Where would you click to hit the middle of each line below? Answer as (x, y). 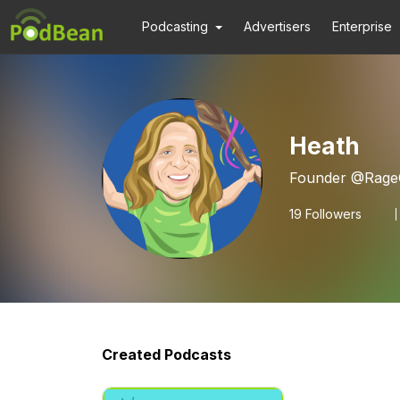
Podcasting (175, 26)
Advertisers (278, 26)
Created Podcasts (167, 354)
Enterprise (362, 26)
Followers (332, 214)
